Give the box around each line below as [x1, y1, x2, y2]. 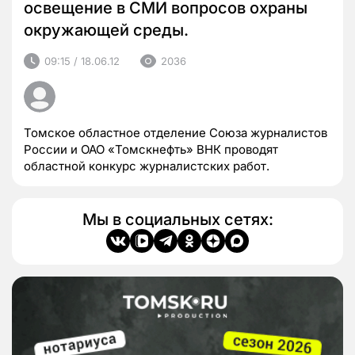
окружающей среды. [24, 21, 189, 40]
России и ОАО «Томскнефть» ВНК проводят [24, 142, 278, 158]
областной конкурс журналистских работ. [24, 158, 269, 174]
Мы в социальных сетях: [82, 210, 273, 230]
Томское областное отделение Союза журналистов [24, 125, 327, 141]
